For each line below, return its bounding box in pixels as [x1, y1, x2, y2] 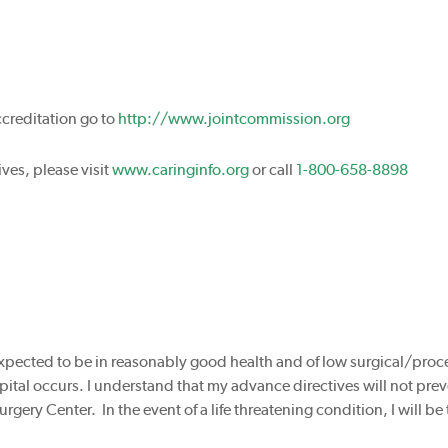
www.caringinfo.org [112, 160, 250, 179]
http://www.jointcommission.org [118, 109, 351, 128]
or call [249, 160, 297, 179]
